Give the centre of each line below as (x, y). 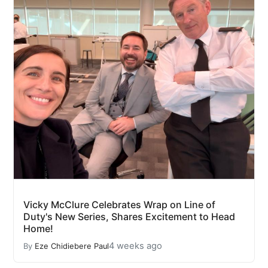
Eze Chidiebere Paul (72, 246)
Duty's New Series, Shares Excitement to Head (129, 217)
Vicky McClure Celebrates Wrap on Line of (119, 205)
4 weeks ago (135, 246)
